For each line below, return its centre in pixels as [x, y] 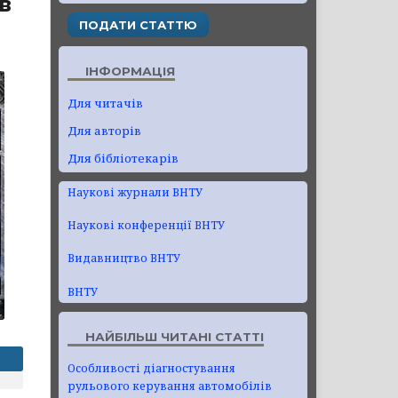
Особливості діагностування [151, 368]
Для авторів [104, 130]
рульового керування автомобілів [170, 386]
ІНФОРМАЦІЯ [130, 71]
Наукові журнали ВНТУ [135, 192]
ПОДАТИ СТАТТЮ [138, 24]
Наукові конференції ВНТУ [146, 226]
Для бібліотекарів [123, 158]
